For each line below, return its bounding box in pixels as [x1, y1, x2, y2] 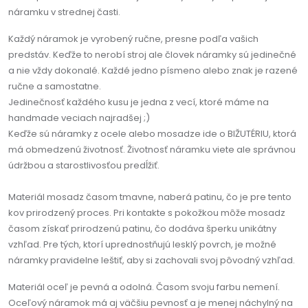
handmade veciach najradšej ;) [8, 111, 150, 124]
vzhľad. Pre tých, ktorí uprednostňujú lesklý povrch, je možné [8, 237, 276, 251]
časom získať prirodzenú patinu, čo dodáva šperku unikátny [8, 221, 276, 235]
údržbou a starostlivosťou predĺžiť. [8, 158, 159, 172]
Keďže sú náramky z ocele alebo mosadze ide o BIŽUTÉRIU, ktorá [8, 126, 296, 140]
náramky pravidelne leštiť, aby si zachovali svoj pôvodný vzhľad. [8, 253, 295, 267]
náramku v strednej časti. [8, 5, 120, 19]
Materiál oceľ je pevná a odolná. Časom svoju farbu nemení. [8, 280, 280, 294]
